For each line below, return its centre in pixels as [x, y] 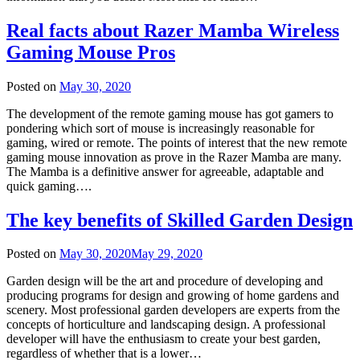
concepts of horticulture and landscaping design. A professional [166, 325]
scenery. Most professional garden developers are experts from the [173, 310]
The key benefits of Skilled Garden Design [180, 220]
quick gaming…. [49, 186]
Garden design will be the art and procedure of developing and [165, 281]
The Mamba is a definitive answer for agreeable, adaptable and [165, 171]
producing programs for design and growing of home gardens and [173, 296]
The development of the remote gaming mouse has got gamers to [170, 113]
